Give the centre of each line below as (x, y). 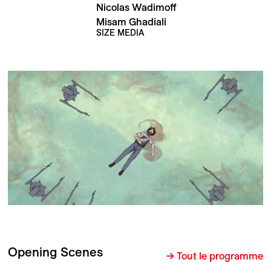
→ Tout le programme (215, 256)
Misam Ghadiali (132, 21)
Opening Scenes (55, 252)
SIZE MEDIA (120, 32)
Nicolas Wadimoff (137, 8)
